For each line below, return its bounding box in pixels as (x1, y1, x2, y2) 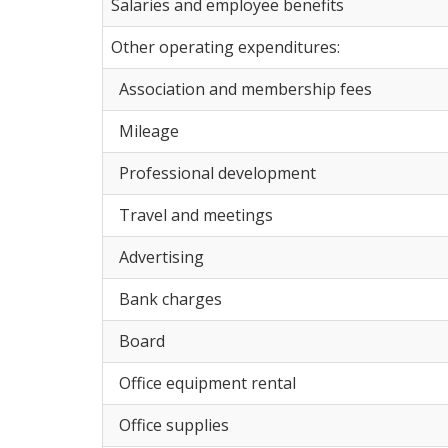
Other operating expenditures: (111, 35, 340, 58)
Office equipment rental (111, 371, 296, 394)
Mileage (111, 119, 179, 142)
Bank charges (111, 287, 222, 310)
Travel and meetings (111, 203, 273, 226)
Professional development (111, 161, 316, 184)
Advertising (111, 245, 204, 268)
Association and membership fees (111, 77, 372, 100)
